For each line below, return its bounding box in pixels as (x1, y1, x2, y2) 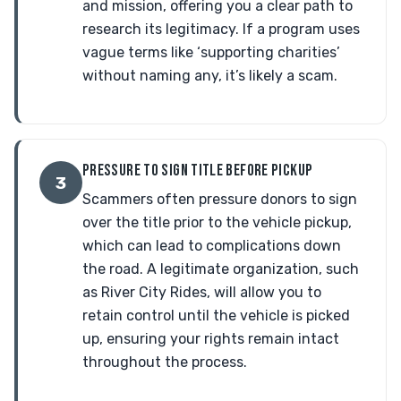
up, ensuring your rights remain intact (82, 330, 339, 347)
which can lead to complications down (82, 237, 341, 254)
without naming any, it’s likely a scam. (82, 67, 337, 84)
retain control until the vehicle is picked (82, 307, 350, 324)
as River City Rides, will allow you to (82, 284, 321, 301)
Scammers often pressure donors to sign (82, 191, 357, 208)
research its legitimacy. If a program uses (82, 21, 360, 38)
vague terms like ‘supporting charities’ (82, 44, 340, 61)
